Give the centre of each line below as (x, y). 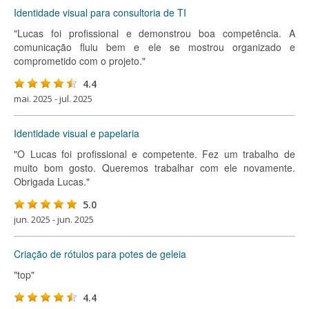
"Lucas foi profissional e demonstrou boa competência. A (154, 33)
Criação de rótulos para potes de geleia (100, 254)
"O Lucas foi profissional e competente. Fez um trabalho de (154, 154)
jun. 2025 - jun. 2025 (54, 219)
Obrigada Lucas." (52, 181)
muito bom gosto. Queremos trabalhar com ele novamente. (154, 168)
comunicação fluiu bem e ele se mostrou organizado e (154, 47)
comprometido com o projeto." (80, 61)
